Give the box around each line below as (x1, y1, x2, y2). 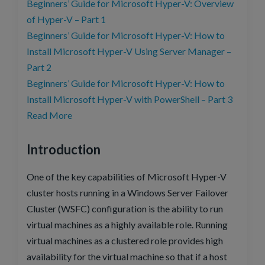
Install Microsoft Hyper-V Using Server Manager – (27, 45, 231, 57)
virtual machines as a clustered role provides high (27, 235, 223, 247)
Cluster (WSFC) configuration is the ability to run (27, 203, 223, 215)
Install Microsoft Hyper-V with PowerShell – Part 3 (27, 93, 232, 105)
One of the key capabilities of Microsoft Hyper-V (27, 171, 227, 183)
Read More (27, 109, 72, 121)
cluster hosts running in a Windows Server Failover (27, 187, 228, 199)
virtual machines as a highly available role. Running (27, 219, 228, 231)
